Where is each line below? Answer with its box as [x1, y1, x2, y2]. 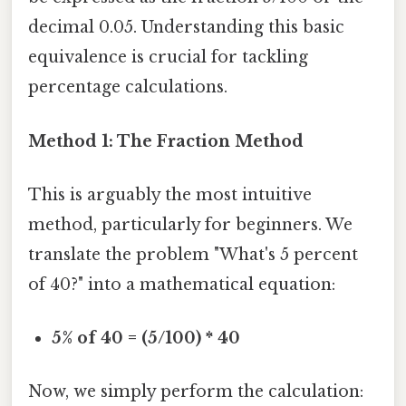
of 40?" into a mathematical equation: [28, 274, 335, 295]
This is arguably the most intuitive [28, 184, 312, 205]
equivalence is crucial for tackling [28, 47, 308, 68]
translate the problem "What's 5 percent [28, 244, 358, 265]
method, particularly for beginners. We [28, 214, 353, 235]
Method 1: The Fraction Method [28, 130, 304, 151]
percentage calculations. [28, 77, 227, 98]
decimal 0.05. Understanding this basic [28, 17, 344, 38]
